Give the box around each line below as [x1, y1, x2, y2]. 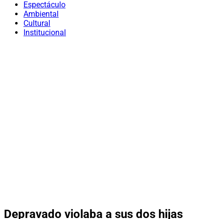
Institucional [23, 28, 66, 37]
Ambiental [23, 9, 59, 19]
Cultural [23, 19, 50, 28]
